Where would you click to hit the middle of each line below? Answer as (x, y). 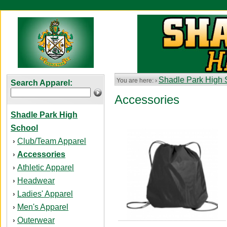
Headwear (36, 181)
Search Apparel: (42, 83)
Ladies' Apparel (45, 194)
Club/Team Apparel (52, 141)
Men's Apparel (43, 207)
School (24, 128)
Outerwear (36, 220)
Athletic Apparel (46, 167)
